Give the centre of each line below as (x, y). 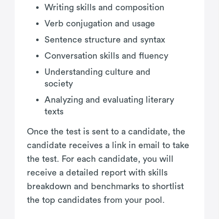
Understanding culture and (98, 72)
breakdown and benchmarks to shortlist (105, 186)
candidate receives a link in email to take (108, 145)
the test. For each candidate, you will (100, 159)
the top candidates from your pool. (96, 200)
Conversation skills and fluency (106, 55)
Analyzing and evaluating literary (109, 99)
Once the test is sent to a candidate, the (106, 131)
